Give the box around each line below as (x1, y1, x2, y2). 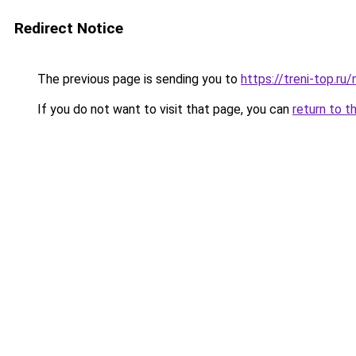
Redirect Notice (14, 19, 123, 37)
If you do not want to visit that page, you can (34, 102, 292, 117)
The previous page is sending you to (34, 72, 241, 87)
